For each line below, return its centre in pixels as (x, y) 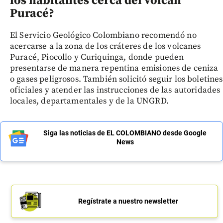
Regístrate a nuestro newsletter (128, 201)
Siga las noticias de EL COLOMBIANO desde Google (125, 133)
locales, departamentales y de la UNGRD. (89, 101)
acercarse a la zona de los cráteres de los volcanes (106, 47)
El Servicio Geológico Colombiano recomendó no (103, 36)
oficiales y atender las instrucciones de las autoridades (115, 90)
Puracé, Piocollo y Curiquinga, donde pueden (97, 57)
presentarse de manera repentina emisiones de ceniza (114, 68)
